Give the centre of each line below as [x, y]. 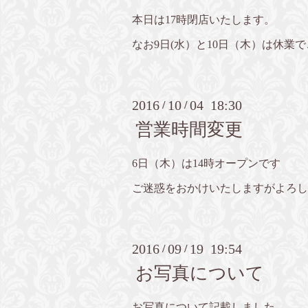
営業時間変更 [189, 130]
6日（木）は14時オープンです [206, 164]
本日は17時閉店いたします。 [203, 20]
